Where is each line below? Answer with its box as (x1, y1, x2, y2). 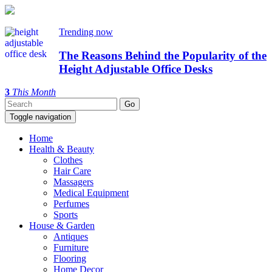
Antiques (53, 231, 88, 242)
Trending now (59, 27, 113, 37)
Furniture (53, 242, 89, 253)
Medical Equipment (53, 188, 129, 199)
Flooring (53, 253, 86, 264)
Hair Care (53, 166, 91, 177)
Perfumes (53, 199, 89, 209)
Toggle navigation (10, 112, 71, 122)
